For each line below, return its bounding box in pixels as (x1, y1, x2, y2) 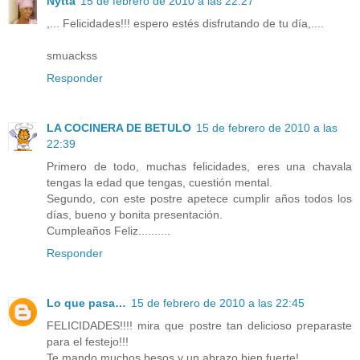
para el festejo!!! (47, 334, 129, 348)
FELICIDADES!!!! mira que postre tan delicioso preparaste (47, 318, 352, 332)
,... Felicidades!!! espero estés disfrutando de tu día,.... (47, 16, 324, 30)
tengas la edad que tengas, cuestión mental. (47, 175, 272, 189)
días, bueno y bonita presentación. (47, 207, 223, 221)
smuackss (47, 48, 97, 62)
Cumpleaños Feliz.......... (47, 223, 170, 237)
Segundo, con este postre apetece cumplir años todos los (47, 191, 352, 205)
